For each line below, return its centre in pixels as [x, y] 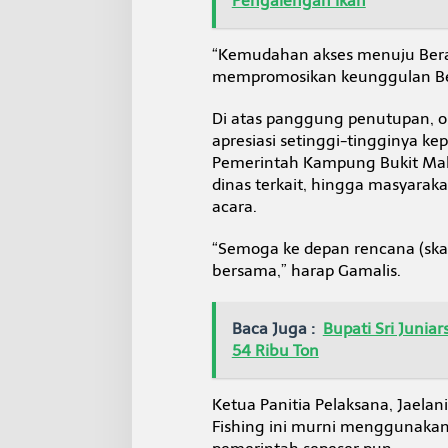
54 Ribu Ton [275, 350]
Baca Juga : [273, 328]
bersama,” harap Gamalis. [306, 270]
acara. [234, 206]
